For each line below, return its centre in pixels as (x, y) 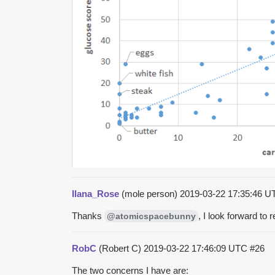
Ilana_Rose (95, 193)
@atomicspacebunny (151, 216)
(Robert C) (120, 248)
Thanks (88, 215)
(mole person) (149, 193)
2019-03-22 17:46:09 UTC (197, 248)
